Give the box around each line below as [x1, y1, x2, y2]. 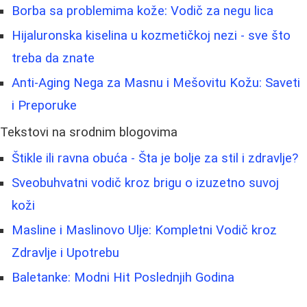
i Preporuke [12, 98, 77, 114]
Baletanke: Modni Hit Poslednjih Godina [12, 270, 234, 286]
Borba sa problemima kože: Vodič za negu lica [12, 3, 273, 19]
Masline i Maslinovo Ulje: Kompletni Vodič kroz [12, 223, 277, 238]
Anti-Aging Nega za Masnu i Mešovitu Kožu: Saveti [12, 75, 300, 91]
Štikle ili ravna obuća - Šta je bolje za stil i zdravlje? [12, 151, 298, 167]
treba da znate [12, 51, 95, 66]
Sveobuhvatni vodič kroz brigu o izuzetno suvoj [12, 175, 279, 191]
